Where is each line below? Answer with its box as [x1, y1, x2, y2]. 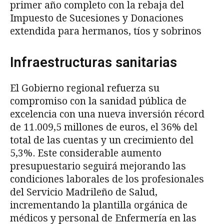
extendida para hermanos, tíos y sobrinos [10, 25, 201, 37]
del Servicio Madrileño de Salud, [10, 186, 157, 198]
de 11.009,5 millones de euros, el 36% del [10, 121, 197, 133]
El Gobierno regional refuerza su [10, 82, 159, 94]
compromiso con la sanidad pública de [10, 95, 186, 107]
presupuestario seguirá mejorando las [10, 160, 186, 172]
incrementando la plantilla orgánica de [10, 199, 187, 211]
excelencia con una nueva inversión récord [10, 108, 204, 120]
